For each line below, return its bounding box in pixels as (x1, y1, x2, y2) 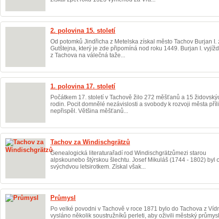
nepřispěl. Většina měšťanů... (50, 108, 128, 115)
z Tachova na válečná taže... (50, 52, 125, 59)
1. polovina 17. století (50, 83, 115, 90)
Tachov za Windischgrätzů (50, 138, 130, 146)
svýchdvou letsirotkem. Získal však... (50, 163, 146, 171)
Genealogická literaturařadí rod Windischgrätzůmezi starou (50, 150, 206, 157)
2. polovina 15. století (50, 27, 115, 34)
